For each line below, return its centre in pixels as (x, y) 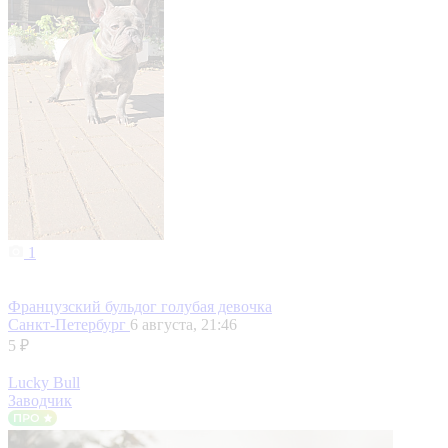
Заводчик (40, 401)
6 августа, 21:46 (183, 325)
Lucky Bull (44, 383)
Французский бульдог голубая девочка (140, 307)
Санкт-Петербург (69, 325)
